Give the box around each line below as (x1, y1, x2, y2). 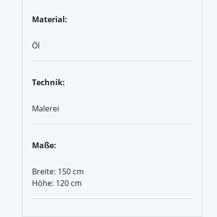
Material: (32, 14, 67, 25)
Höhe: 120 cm (32, 177, 82, 188)
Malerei (32, 103, 59, 114)
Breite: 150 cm (32, 166, 84, 177)
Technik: (32, 77, 65, 88)
